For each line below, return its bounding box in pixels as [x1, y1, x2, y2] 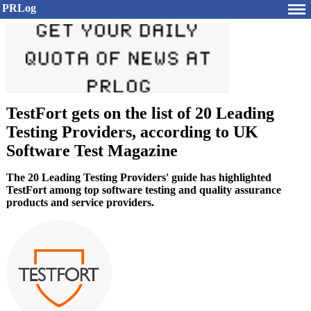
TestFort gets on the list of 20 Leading [6, 104, 274, 122]
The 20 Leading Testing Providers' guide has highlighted [6, 171, 271, 183]
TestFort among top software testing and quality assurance [6, 184, 281, 196]
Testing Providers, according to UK [6, 123, 258, 141]
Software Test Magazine [6, 142, 178, 160]
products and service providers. [6, 196, 154, 208]
